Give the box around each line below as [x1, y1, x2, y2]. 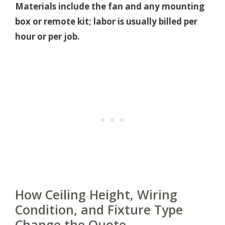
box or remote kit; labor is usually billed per [15, 15, 197, 27]
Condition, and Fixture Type [15, 200, 183, 218]
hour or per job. [15, 30, 80, 42]
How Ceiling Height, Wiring [15, 185, 177, 203]
